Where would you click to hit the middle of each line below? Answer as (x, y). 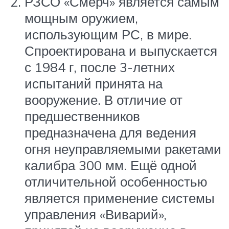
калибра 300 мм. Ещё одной (111, 165)
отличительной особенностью (116, 182)
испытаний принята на (94, 84)
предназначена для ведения (110, 133)
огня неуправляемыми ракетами (123, 149)
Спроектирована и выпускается (121, 51)
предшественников (82, 116)
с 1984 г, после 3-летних (100, 67)
